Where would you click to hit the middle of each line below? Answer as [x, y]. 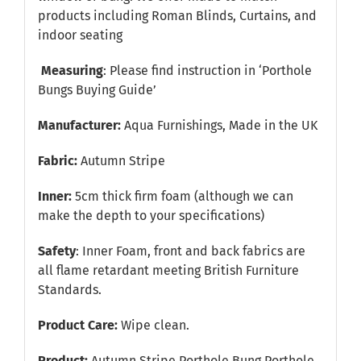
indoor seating [80, 35]
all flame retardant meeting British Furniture [168, 270]
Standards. [69, 289]
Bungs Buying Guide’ [97, 89]
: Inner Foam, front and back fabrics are [190, 251]
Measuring [72, 70]
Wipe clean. [155, 325]
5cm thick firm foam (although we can [182, 196]
